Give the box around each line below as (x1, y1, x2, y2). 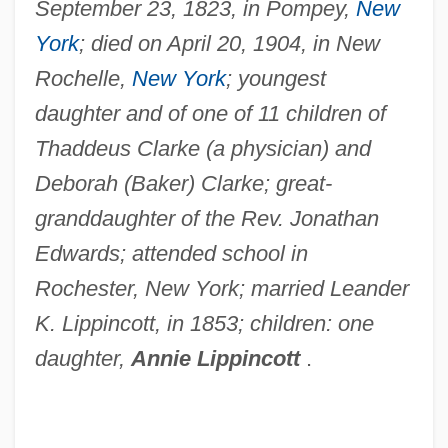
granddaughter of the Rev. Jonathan (34, 205, 379, 231)
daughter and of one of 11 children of (34, 100, 386, 126)
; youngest (225, 65, 326, 91)
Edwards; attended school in (34, 240, 308, 266)
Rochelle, (34, 65, 132, 91)
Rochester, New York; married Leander (34, 275, 409, 301)
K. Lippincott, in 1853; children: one (34, 310, 374, 336)
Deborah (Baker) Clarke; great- (34, 170, 332, 196)
